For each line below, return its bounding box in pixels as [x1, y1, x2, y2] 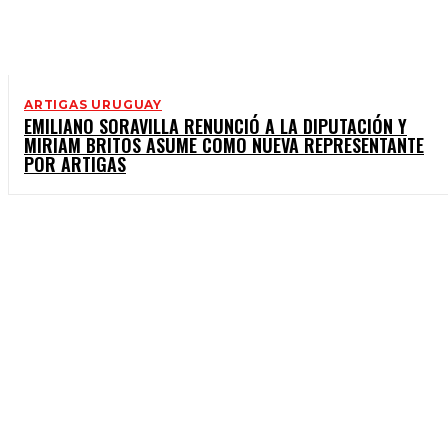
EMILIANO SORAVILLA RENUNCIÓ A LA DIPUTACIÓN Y [24, 112, 407, 139]
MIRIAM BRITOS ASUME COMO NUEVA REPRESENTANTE [24, 131, 424, 158]
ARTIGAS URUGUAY [24, 96, 162, 112]
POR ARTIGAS [24, 150, 126, 177]
